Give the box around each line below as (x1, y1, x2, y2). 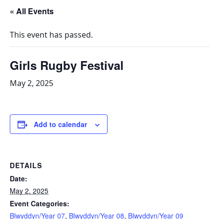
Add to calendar (34, 119, 87, 129)
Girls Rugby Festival (10, 57, 124, 73)
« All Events (10, 5, 54, 17)
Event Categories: (10, 198, 69, 208)
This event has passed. (10, 29, 93, 40)
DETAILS (10, 160, 42, 170)
